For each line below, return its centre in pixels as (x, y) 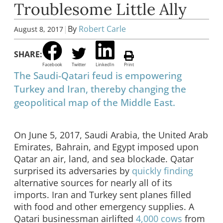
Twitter (79, 65)
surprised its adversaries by (72, 170)
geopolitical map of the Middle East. (95, 103)
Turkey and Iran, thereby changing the (100, 89)
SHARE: (28, 54)
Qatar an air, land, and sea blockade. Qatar (104, 159)
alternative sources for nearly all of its (93, 182)
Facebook (52, 65)
